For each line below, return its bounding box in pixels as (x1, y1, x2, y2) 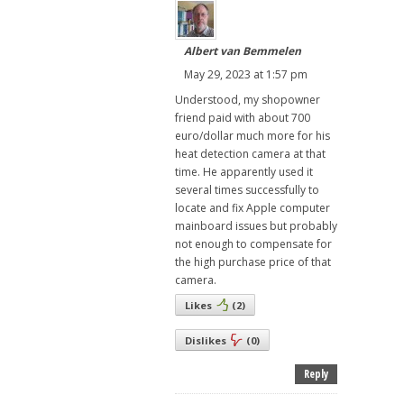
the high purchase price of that (175, 254, 331, 271)
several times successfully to (175, 182, 319, 198)
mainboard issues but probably (175, 218, 337, 234)
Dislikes (185, 334, 226, 348)
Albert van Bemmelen (184, 43, 301, 60)
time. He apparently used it (175, 164, 313, 180)
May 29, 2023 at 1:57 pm (184, 67, 308, 83)
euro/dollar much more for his (175, 128, 330, 144)
